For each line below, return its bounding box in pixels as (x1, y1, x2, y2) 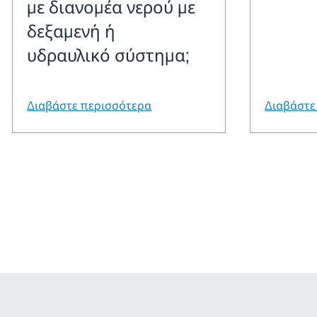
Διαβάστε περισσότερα (27, 98, 152, 113)
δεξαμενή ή (27, 20, 116, 41)
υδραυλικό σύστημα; (27, 44, 190, 65)
